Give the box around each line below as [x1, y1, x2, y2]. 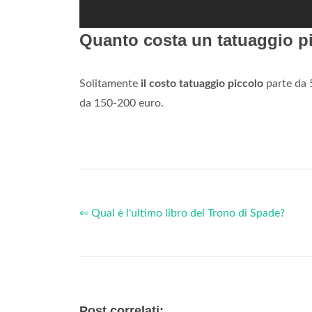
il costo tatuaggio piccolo [141, 78, 263, 90]
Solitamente [79, 78, 141, 90]
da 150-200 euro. [79, 97, 164, 109]
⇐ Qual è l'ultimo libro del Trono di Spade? [79, 208, 285, 219]
